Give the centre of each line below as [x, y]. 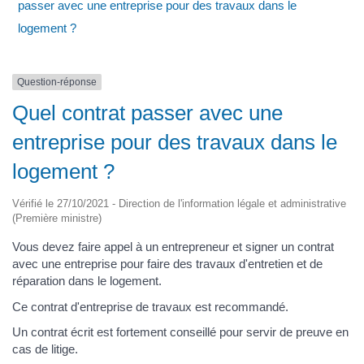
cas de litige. [45, 349]
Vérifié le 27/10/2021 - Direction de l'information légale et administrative [179, 204]
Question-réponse [57, 82]
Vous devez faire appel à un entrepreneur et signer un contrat [173, 247]
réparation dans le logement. [87, 281]
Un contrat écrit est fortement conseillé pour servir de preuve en [180, 332]
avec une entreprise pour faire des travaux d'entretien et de [167, 264]
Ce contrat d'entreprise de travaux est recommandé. [150, 306]
